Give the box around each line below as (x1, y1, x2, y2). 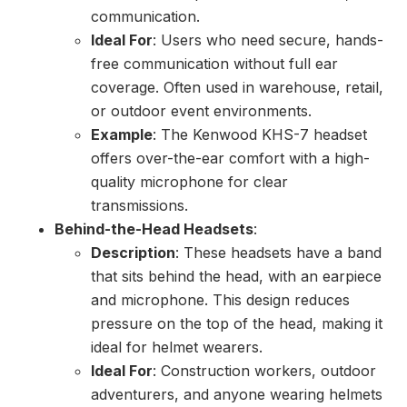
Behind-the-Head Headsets (55, 220, 253, 239)
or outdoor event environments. (91, 102, 312, 121)
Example (91, 125, 153, 144)
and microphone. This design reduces (91, 291, 350, 310)
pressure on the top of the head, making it (91, 314, 382, 333)
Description (91, 243, 175, 263)
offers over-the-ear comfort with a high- (91, 149, 370, 168)
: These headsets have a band (175, 243, 382, 263)
